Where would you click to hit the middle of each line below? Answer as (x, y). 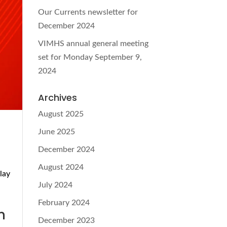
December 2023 (66, 220)
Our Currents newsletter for (88, 12)
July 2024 (55, 185)
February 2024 (64, 203)
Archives (57, 98)
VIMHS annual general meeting (93, 44)
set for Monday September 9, (90, 57)
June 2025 (56, 132)
